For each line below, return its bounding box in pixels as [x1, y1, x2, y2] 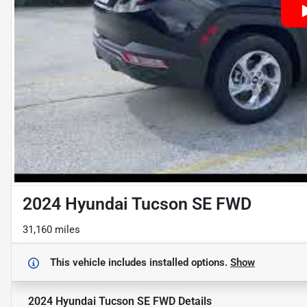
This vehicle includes [50, 256, 149, 269]
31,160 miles [23, 223, 80, 236]
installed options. [149, 256, 230, 269]
